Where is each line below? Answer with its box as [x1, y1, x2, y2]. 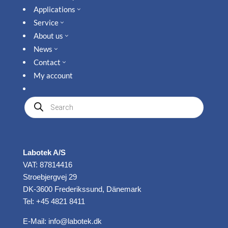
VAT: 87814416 [22, 160, 72, 169]
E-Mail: [22, 216, 48, 225]
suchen [24, 103, 48, 112]
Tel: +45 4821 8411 [22, 196, 85, 206]
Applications [33, 4, 75, 14]
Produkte [24, 95, 55, 105]
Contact [33, 57, 61, 67]
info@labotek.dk [48, 216, 102, 225]
